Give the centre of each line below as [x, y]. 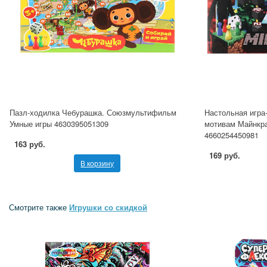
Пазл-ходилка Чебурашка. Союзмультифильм [93, 113]
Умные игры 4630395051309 [59, 124]
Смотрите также [39, 207]
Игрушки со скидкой [108, 207]
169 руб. [224, 156]
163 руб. [30, 144]
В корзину [97, 163]
